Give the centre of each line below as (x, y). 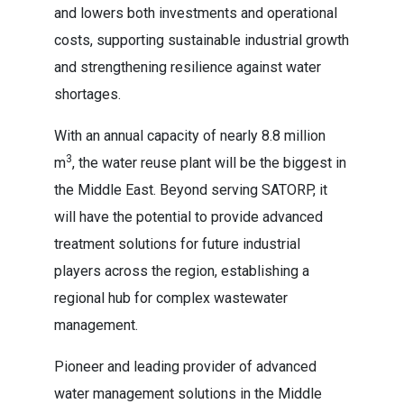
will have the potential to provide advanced (188, 217)
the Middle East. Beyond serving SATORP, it (191, 190)
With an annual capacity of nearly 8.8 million (190, 136)
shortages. (89, 94)
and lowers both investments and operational (196, 13)
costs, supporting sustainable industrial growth (202, 40)
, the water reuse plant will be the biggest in (209, 163)
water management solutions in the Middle (188, 394)
